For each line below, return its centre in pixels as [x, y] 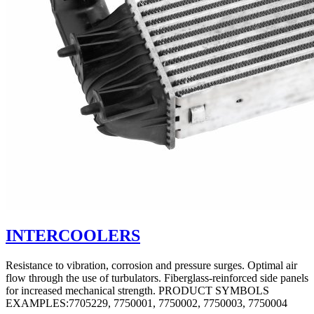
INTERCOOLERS [73, 236]
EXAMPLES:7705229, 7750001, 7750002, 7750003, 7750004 [146, 303]
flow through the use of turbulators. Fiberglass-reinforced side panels [157, 278]
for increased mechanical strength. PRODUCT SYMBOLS [137, 291]
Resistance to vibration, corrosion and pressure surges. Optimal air [151, 266]
